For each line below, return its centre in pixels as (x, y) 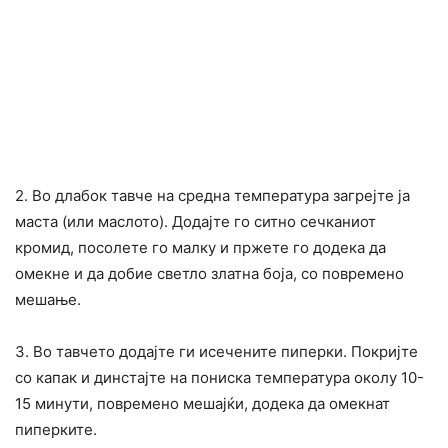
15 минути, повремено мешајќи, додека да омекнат (202, 404)
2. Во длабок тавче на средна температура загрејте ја (212, 196)
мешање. (48, 300)
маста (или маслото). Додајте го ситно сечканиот (195, 222)
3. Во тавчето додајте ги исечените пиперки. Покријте (216, 352)
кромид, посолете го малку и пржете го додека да (200, 248)
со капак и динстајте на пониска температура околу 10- (219, 378)
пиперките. (56, 430)
